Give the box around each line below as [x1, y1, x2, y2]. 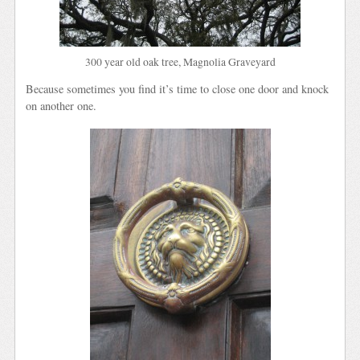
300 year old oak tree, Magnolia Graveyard [84, 55, 276, 70]
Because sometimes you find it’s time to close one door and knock [26, 81, 329, 97]
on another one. [26, 98, 97, 114]
